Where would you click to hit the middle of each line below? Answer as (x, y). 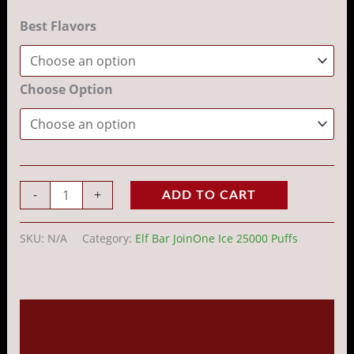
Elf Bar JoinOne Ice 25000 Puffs (216, 239)
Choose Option (66, 89)
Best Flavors (58, 26)
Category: (108, 239)
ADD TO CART (209, 195)
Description (56, 317)
